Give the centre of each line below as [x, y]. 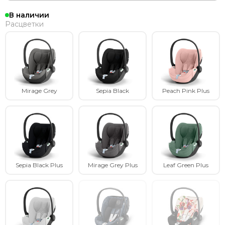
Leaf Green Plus [186, 165]
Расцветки [24, 24]
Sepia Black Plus [39, 165]
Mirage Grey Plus [113, 165]
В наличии [29, 15]
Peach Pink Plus [186, 91]
